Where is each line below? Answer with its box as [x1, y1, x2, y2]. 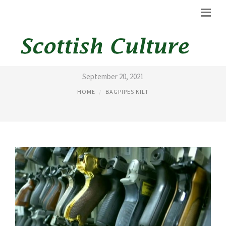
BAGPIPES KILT [105, 88, 149, 95]
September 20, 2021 [82, 72, 144, 81]
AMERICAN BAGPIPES [48, 50, 178, 67]
